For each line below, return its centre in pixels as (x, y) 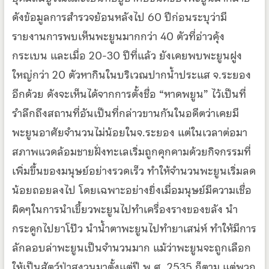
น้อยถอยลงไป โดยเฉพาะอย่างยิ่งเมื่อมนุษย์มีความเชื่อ (131, 190)
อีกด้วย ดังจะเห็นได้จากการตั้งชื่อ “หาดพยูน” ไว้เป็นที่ (129, 94)
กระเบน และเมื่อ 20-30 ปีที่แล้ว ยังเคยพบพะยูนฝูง (127, 56)
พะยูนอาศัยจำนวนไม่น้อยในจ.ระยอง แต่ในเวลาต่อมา (129, 133)
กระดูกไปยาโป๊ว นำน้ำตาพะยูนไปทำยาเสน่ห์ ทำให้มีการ (134, 229)
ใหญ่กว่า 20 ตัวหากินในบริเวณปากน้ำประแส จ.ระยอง (131, 75)
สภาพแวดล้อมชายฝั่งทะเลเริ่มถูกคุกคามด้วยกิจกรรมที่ (131, 152)
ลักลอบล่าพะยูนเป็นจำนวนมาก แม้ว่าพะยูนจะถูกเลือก (131, 248)
